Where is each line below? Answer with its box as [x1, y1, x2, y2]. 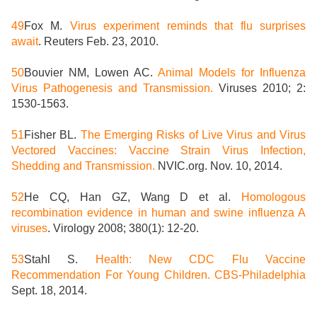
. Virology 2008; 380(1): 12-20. [47, 222, 199, 235]
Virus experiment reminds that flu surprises [69, 20, 306, 33]
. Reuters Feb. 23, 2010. [38, 35, 158, 48]
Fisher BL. [24, 129, 81, 142]
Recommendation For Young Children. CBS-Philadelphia [11, 269, 306, 282]
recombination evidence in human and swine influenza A [11, 207, 306, 219]
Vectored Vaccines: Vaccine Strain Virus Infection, [11, 144, 306, 157]
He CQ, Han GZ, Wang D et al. [24, 191, 241, 204]
